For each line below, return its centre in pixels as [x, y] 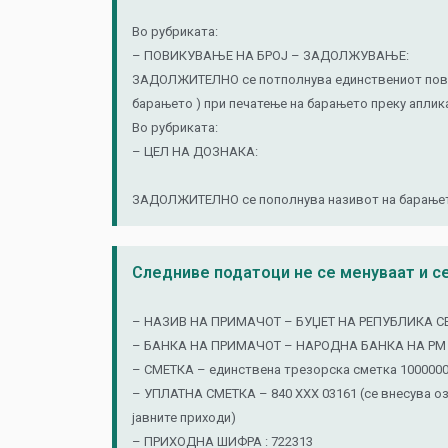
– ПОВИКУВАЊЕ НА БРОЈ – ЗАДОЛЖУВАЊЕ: [270, 55]
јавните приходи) [184, 417]
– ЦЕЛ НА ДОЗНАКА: [195, 151]
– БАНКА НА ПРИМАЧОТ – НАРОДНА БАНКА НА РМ [289, 345]
